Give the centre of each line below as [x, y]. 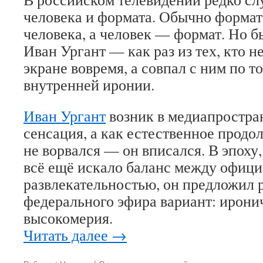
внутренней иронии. [89, 85]
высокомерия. [68, 218]
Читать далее [68, 235]
